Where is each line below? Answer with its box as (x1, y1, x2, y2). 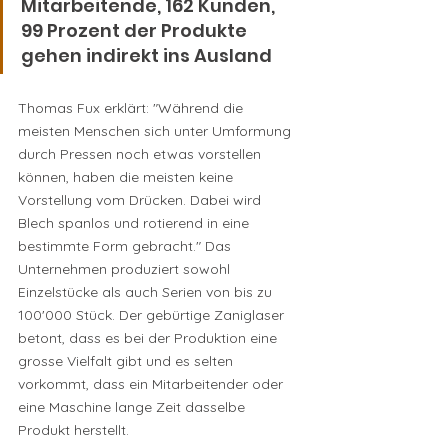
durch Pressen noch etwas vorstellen (18, 144, 265, 163)
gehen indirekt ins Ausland (21, 42, 272, 68)
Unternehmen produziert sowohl (18, 259, 234, 278)
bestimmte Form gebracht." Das (18, 236, 235, 255)
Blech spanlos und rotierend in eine (18, 213, 253, 232)
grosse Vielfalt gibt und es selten (18, 351, 237, 370)
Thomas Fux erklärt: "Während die (18, 98, 247, 117)
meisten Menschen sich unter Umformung (18, 121, 295, 140)
